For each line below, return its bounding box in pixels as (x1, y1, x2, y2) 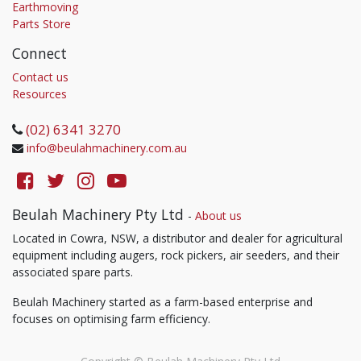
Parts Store (12, 16, 71, 32)
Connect (12, 44, 67, 64)
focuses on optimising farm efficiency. (12, 311, 210, 327)
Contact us (12, 69, 68, 85)
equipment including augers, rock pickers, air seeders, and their (12, 247, 339, 263)
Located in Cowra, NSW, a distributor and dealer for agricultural (12, 230, 342, 247)
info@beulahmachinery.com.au (27, 140, 187, 156)
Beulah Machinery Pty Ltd (12, 205, 184, 225)
